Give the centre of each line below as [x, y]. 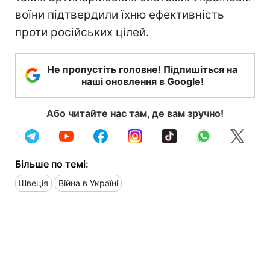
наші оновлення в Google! [142, 81]
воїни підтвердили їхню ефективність [120, 14]
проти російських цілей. [82, 32]
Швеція [33, 183]
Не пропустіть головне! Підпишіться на [142, 69]
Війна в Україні [88, 183]
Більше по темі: [52, 164]
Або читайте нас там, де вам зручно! [135, 113]
